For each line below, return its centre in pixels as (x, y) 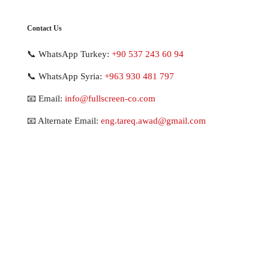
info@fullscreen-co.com (110, 99)
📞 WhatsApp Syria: (66, 77)
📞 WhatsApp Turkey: (69, 54)
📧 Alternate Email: (64, 121)
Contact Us (44, 29)
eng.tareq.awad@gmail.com (153, 121)
